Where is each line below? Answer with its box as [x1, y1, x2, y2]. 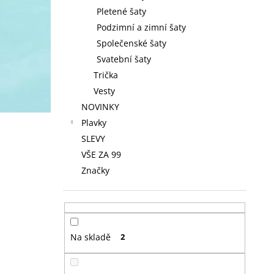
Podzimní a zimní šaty [97, 21, 186, 33]
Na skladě [70, 231, 111, 243]
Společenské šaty [97, 37, 166, 49]
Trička [94, 69, 118, 81]
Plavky [81, 117, 106, 128]
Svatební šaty [97, 53, 151, 65]
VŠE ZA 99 [81, 149, 121, 160]
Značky [81, 165, 109, 176]
